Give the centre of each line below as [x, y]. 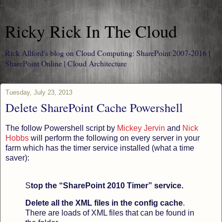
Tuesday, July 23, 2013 [39, 92]
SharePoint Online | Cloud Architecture [66, 63]
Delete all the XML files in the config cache [104, 203]
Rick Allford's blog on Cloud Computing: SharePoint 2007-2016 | [108, 53]
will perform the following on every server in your [114, 138]
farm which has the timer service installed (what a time [100, 148]
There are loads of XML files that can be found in [110, 213]
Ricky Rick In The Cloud [91, 31]
